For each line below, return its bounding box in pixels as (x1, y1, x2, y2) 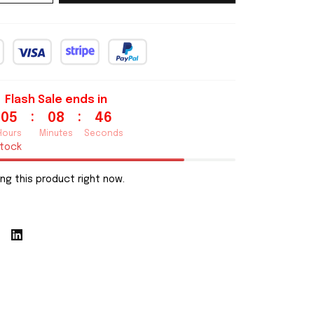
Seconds (84, 130, 123, 138)
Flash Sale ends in (5, 94, 107, 106)
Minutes (39, 130, 73, 138)
